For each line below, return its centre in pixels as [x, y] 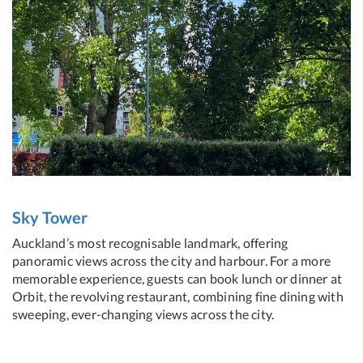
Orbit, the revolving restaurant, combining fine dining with [178, 297]
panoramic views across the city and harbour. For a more [172, 261]
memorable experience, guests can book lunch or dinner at [177, 279]
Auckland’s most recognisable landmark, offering [150, 243]
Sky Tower [50, 218]
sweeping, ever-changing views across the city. [143, 314]
